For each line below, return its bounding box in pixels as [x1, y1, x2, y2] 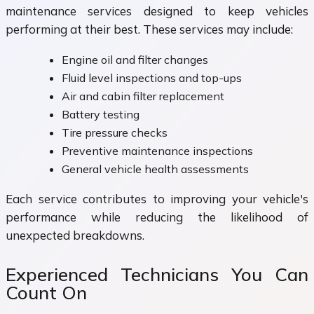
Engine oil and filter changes [62, 53, 208, 67]
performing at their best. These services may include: [6, 22, 293, 37]
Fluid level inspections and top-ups [62, 71, 242, 86]
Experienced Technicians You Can [6, 263, 308, 287]
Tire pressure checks [62, 125, 168, 140]
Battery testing [62, 107, 139, 122]
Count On [6, 281, 87, 305]
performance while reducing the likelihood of [6, 210, 308, 225]
